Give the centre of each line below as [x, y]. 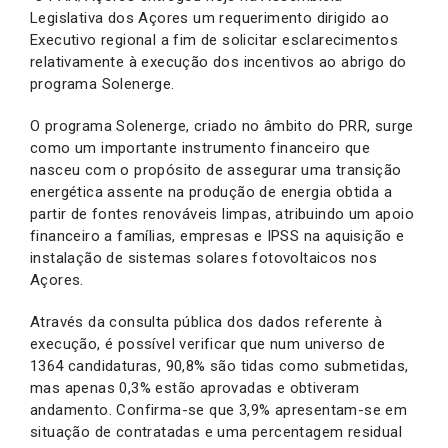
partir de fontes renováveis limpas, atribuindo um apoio [222, 213]
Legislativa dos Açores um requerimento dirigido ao [209, 17]
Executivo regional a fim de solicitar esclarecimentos [214, 39]
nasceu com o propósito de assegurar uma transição [216, 169]
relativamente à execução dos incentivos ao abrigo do [218, 61]
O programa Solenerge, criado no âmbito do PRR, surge [222, 125]
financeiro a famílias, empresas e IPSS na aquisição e [217, 235]
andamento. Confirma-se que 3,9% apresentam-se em [219, 409]
